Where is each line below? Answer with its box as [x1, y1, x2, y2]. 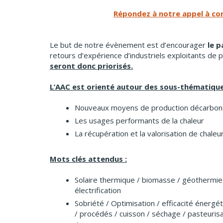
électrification [75, 185, 121, 196]
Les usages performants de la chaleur [75, 115, 204, 126]
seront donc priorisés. [50, 61, 133, 71]
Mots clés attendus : [50, 154, 127, 164]
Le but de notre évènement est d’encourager [50, 40, 208, 50]
